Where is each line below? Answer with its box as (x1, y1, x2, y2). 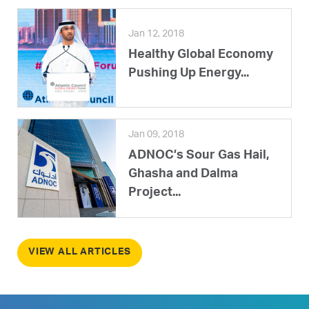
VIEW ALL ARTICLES (28, 247, 131, 257)
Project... (128, 187, 181, 200)
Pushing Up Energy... (128, 67, 249, 80)
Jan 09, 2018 (128, 130, 184, 141)
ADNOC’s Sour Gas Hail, (128, 150, 269, 163)
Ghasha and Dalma (128, 168, 238, 181)
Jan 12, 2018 (128, 29, 184, 39)
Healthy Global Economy (128, 48, 273, 61)
